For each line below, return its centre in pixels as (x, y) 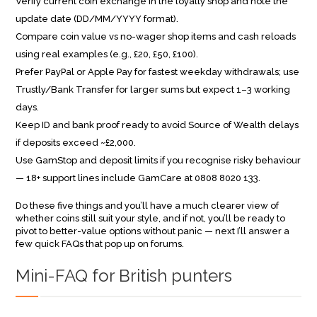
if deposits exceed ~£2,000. (76, 143)
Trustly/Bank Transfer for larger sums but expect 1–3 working (153, 90)
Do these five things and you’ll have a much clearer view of (148, 206)
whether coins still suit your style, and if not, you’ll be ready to (151, 218)
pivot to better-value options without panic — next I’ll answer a (153, 231)
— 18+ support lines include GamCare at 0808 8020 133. (138, 178)
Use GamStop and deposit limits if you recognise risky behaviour (158, 160)
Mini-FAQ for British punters (124, 276)
